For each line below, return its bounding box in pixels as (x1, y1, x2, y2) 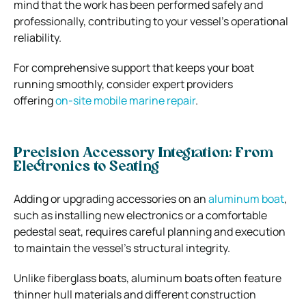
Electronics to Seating (14, 160, 159, 174)
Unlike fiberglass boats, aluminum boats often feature (14, 270, 281, 286)
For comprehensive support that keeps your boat (14, 59, 254, 75)
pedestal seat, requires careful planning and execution (14, 223, 286, 239)
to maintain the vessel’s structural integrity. (14, 240, 230, 255)
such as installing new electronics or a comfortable (14, 207, 267, 223)
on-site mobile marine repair (55, 92, 195, 108)
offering (14, 92, 55, 108)
